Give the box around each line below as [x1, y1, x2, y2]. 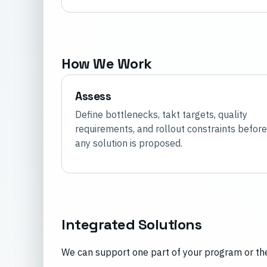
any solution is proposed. [75, 137, 182, 150]
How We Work [61, 54, 152, 73]
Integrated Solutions [61, 215, 202, 234]
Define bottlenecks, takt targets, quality [75, 108, 247, 121]
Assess [75, 89, 111, 104]
